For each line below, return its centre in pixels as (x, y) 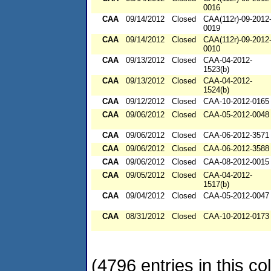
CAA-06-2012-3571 (236, 135)
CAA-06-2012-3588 (236, 149)
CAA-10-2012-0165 (236, 102)
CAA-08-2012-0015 (236, 162)
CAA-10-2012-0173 (236, 217)
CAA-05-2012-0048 (236, 115)
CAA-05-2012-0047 (236, 196)
